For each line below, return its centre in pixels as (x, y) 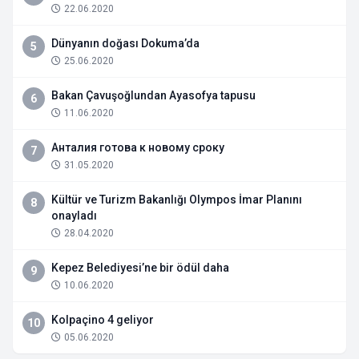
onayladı (74, 216)
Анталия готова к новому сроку (138, 148)
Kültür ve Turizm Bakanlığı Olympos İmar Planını (177, 200)
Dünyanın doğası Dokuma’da (125, 44)
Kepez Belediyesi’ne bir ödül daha (140, 268)
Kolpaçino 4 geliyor (103, 320)
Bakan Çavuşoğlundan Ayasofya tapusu (153, 96)
